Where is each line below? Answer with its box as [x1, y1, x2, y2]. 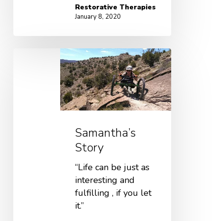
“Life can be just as [74, 161, 149, 174]
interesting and [74, 174, 135, 186]
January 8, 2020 [74, 12, 121, 21]
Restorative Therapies [74, 2, 156, 12]
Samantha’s [74, 125, 136, 141]
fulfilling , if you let [74, 187, 151, 199]
